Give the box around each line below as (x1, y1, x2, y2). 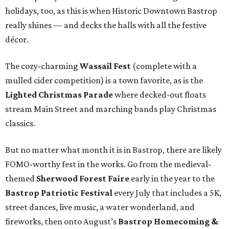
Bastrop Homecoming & (118, 216, 218, 227)
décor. (5, 34, 29, 45)
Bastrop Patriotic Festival (5, 188, 112, 198)
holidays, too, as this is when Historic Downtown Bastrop (5, 6, 217, 16)
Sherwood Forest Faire (36, 173, 129, 184)
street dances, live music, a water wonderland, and (5, 202, 195, 213)
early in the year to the (129, 173, 215, 184)
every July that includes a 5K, (112, 188, 221, 198)
